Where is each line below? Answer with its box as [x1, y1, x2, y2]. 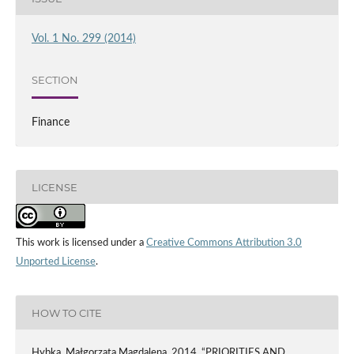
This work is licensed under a [15, 238, 146, 249]
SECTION [31, 73, 78, 86]
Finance [31, 117, 70, 129]
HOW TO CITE [31, 306, 102, 319]
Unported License [15, 257, 96, 268]
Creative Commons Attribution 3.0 [145, 238, 302, 249]
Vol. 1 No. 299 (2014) [31, 33, 136, 45]
